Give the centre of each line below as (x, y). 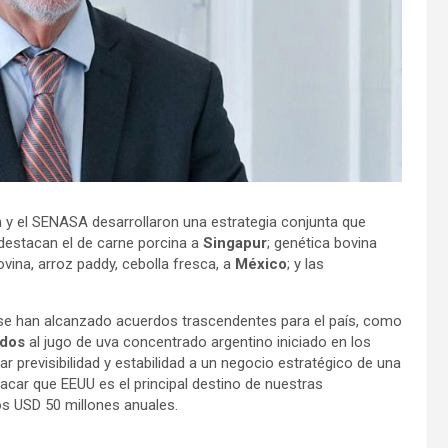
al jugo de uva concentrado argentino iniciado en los (200, 342)
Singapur (235, 243)
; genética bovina (322, 243)
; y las (305, 264)
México (261, 264)
